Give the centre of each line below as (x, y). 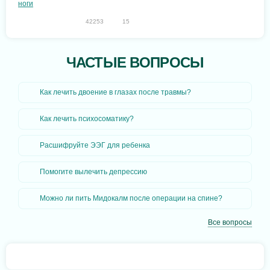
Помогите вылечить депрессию (93, 172)
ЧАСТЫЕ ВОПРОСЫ (135, 63)
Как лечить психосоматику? (87, 119)
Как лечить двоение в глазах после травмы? (115, 93)
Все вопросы (230, 223)
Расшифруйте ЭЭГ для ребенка (95, 146)
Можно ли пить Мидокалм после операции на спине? (131, 199)
